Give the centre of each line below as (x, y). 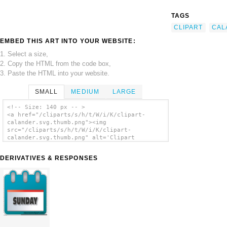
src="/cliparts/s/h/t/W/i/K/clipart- (69, 130)
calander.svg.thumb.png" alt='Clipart (71, 138)
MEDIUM (85, 91)
